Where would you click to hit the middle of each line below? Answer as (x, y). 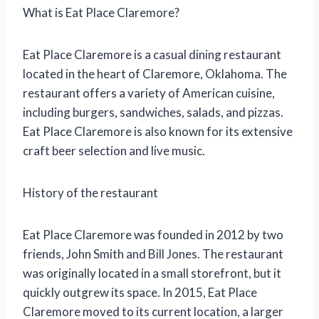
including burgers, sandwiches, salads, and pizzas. (153, 112)
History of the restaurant (90, 192)
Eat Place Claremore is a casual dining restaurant (152, 54)
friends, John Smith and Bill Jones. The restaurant (153, 253)
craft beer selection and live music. (114, 150)
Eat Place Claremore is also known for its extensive (158, 131)
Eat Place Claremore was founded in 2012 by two (153, 234)
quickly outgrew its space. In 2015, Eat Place (140, 292)
